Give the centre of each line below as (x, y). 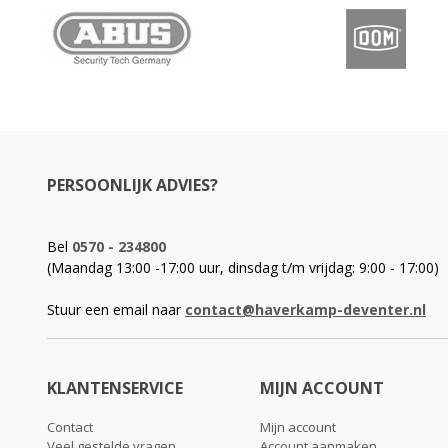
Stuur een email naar (116, 310)
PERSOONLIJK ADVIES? (132, 185)
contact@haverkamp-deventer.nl (305, 310)
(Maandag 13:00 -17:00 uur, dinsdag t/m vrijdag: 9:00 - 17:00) (243, 268)
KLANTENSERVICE (115, 388)
